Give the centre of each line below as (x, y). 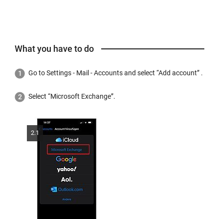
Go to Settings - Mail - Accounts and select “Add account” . (116, 73)
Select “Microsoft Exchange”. (72, 96)
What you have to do (54, 49)
